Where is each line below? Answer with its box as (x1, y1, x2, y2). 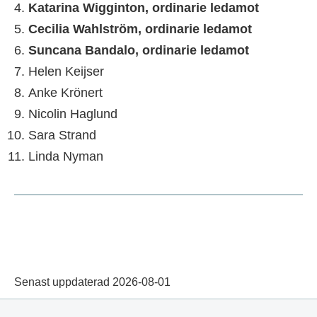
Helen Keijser (28, 64, 104, 79)
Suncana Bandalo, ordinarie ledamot (28, 43, 249, 58)
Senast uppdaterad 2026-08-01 (14, 276, 171, 289)
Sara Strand (28, 128, 96, 143)
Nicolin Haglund (28, 107, 117, 122)
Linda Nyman (28, 149, 103, 164)
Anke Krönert (28, 86, 103, 100)
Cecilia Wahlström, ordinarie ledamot (28, 22, 252, 37)
